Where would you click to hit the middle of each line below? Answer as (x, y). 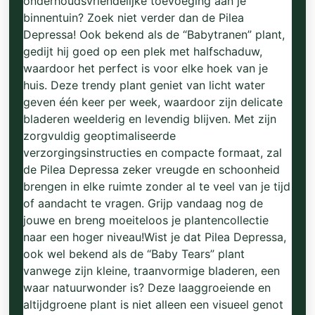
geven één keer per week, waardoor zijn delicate (153, 102)
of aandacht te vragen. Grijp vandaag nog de (143, 203)
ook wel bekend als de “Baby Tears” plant (134, 253)
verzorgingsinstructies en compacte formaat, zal (153, 152)
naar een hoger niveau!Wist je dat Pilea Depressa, (155, 237)
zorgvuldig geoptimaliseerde (100, 135)
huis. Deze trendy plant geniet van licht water (144, 85)
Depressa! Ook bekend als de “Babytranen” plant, (154, 34)
